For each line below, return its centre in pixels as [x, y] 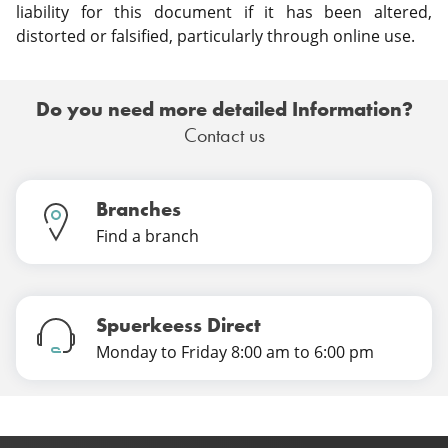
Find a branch [147, 236]
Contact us [224, 135]
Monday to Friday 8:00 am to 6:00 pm [235, 352]
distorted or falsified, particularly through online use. [215, 36]
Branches [138, 209]
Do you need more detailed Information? [224, 109]
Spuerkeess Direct [178, 325]
